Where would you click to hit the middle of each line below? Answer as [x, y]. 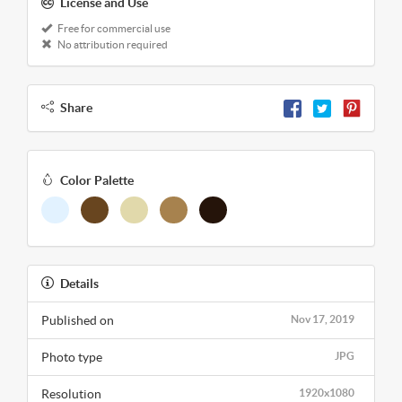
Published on [78, 321]
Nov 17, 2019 [323, 319]
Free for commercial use [113, 28]
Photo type [72, 358]
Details [79, 284]
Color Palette [97, 181]
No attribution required [112, 44]
